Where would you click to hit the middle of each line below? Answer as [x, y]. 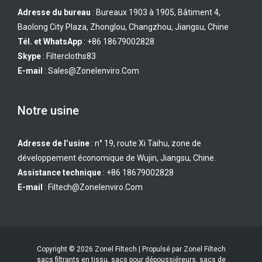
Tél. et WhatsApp [50, 42]
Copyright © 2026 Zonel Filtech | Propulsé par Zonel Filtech [131, 249]
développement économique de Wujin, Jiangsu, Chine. [117, 158]
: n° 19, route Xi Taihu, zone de [145, 143]
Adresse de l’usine [54, 143]
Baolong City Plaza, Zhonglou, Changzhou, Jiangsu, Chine [123, 27]
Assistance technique [59, 172]
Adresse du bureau [54, 13]
